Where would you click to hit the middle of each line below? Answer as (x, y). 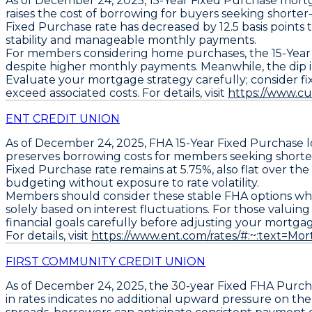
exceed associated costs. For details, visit (117, 93)
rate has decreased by (156, 26)
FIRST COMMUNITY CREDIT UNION (106, 261)
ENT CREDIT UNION (63, 118)
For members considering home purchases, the (139, 53)
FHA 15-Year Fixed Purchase (226, 143)
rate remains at (136, 169)
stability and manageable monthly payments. (131, 40)
